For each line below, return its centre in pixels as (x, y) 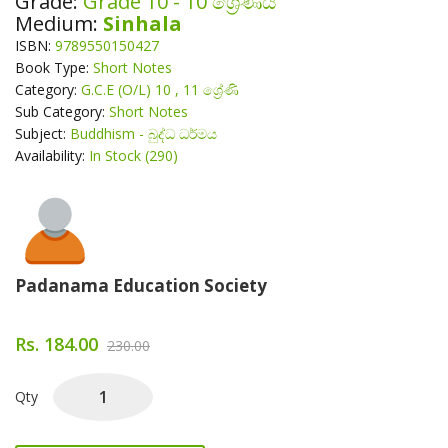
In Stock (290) (133, 155)
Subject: (42, 133)
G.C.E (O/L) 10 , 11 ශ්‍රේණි (160, 89)
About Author (90, 204)
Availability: (52, 155)
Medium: (59, 23)
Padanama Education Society (141, 285)
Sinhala (142, 23)
